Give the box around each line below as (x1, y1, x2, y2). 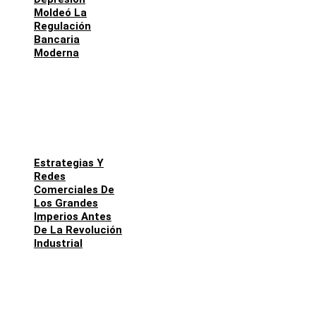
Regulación (34, 20, 91, 33)
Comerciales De (34, 183, 114, 197)
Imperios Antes (34, 210, 111, 224)
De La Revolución (34, 224, 122, 237)
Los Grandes (34, 197, 98, 210)
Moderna (34, 47, 79, 60)
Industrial (34, 237, 83, 250)
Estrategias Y (34, 157, 104, 170)
